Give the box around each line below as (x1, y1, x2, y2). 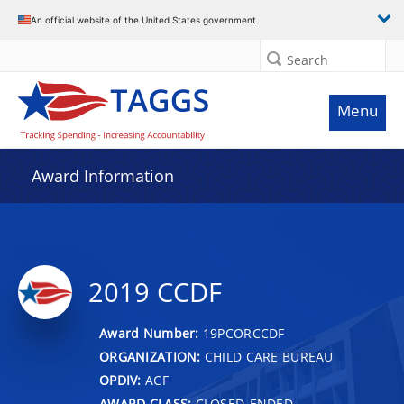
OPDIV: (99, 371, 142, 389)
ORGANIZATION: (99, 347, 201, 365)
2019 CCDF (88, 274, 222, 310)
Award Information (32, 165, 174, 187)
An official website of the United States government (31, 14, 256, 25)
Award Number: (99, 324, 203, 342)
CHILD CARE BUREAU (200, 347, 334, 365)
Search (287, 51, 328, 69)
